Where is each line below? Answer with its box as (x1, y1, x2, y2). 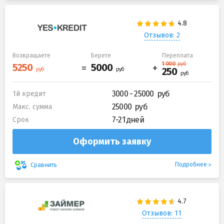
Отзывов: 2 (143, 30, 180, 39)
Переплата (162, 52, 193, 59)
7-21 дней (112, 115, 144, 125)
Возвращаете (12, 52, 50, 59)
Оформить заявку (73, 136, 151, 147)
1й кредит (12, 89, 46, 98)
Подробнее (175, 161, 207, 168)
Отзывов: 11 (142, 208, 181, 217)
